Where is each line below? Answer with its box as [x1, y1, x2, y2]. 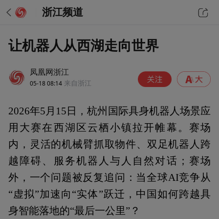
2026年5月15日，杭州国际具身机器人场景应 [8, 106, 211, 117]
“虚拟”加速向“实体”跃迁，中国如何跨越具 [8, 189, 211, 200]
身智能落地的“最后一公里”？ [8, 205, 141, 217]
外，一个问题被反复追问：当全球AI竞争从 [8, 172, 211, 183]
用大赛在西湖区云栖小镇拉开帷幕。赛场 [8, 122, 211, 133]
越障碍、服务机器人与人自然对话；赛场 [8, 155, 211, 167]
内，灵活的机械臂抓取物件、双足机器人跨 [8, 139, 211, 150]
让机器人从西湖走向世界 [8, 38, 159, 53]
